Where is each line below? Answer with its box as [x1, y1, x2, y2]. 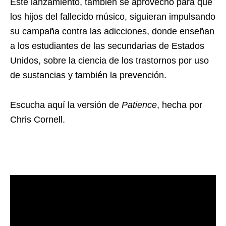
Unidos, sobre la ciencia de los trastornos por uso [10, 55, 209, 66]
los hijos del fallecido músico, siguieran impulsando [10, 12, 215, 22]
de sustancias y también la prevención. [10, 70, 166, 80]
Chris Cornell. [10, 115, 65, 125]
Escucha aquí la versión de [10, 100, 122, 110]
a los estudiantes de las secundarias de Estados [10, 41, 204, 51]
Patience [122, 100, 157, 110]
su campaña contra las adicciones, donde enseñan [10, 26, 214, 36]
